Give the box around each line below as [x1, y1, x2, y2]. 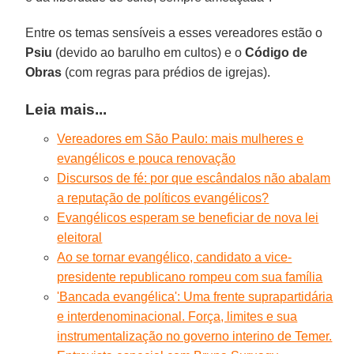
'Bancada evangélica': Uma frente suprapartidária [57, 289, 333, 303]
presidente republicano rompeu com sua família [57, 269, 323, 284]
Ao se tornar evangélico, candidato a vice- [57, 250, 292, 264]
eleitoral [57, 230, 103, 244]
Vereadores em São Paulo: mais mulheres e [57, 131, 304, 145]
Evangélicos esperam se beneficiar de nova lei [57, 210, 319, 224]
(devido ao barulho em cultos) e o [52, 45, 246, 59]
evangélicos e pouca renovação [57, 151, 236, 165]
